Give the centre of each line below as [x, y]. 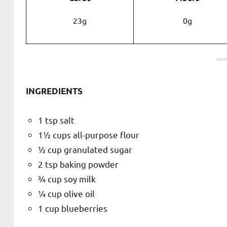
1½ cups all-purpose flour [89, 134]
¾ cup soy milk [67, 178]
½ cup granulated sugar [85, 149]
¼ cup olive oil [66, 193]
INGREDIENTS [54, 91]
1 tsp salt [56, 120]
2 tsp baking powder [78, 164]
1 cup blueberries [73, 208]
